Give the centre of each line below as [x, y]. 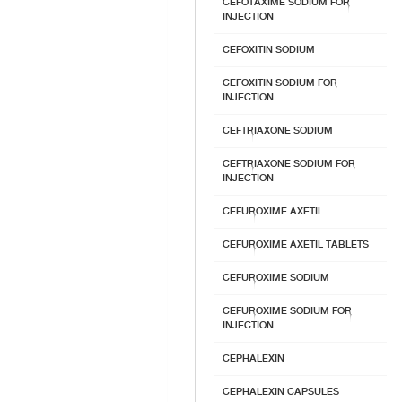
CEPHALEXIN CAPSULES [281, 392]
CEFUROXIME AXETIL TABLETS [296, 245]
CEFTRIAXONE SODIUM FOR [289, 164]
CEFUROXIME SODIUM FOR [287, 311]
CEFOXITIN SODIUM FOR [280, 83]
